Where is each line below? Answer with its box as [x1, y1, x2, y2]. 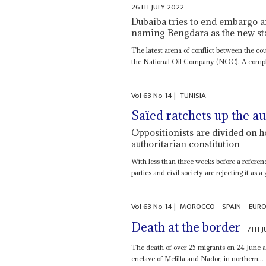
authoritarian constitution [131, 138, 240, 150]
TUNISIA [180, 88, 207, 102]
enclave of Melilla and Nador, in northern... [131, 254, 264, 263]
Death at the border [131, 218, 241, 235]
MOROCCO [180, 200, 216, 214]
